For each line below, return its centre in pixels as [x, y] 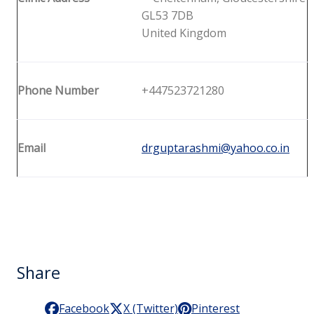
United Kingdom [184, 33]
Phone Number [59, 90]
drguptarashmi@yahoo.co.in [216, 148]
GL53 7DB [168, 15]
